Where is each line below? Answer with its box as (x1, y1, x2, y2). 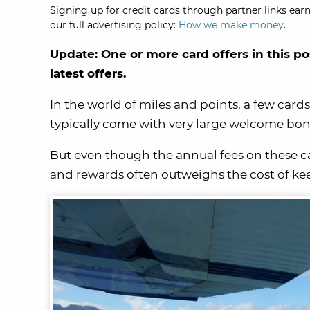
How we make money (179, 19, 284, 31)
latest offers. (50, 66, 126, 80)
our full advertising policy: (50, 19, 179, 31)
